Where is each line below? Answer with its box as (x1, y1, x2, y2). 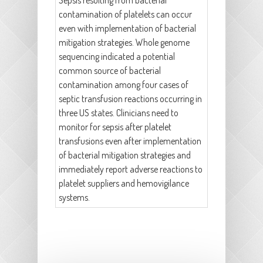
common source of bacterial (59, 65, 161, 77)
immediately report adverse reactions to (59, 163, 203, 176)
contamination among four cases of (59, 79, 188, 91)
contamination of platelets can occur (59, 8, 192, 21)
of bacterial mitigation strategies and (59, 149, 191, 161)
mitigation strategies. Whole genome (59, 36, 190, 49)
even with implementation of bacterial (59, 22, 196, 35)
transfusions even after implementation (59, 135, 201, 147)
